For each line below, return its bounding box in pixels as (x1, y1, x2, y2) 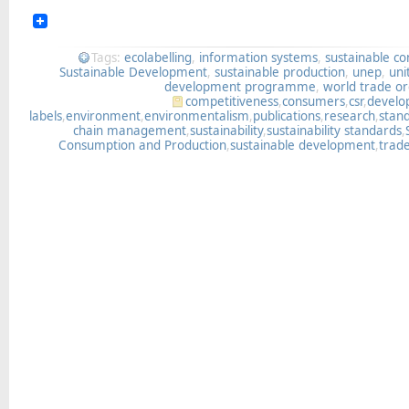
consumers (282, 92, 346, 110)
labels (29, 107, 63, 124)
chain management (73, 121, 187, 139)
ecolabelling (124, 48, 193, 66)
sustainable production (215, 63, 346, 80)
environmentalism (144, 107, 250, 124)
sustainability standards (267, 121, 403, 139)
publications (253, 107, 321, 124)
